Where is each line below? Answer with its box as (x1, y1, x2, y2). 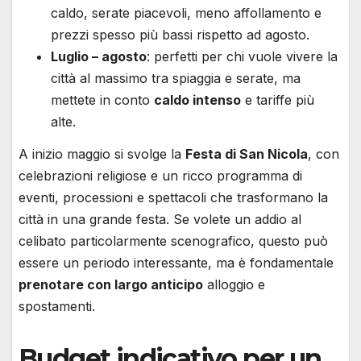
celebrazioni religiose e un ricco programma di (19, 167, 302, 184)
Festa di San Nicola (185, 145, 308, 162)
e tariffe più (241, 92, 314, 109)
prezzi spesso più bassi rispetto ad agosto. (51, 27, 309, 44)
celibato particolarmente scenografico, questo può (19, 232, 328, 249)
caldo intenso (154, 92, 241, 109)
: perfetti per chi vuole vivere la (147, 48, 338, 65)
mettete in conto (51, 92, 154, 109)
